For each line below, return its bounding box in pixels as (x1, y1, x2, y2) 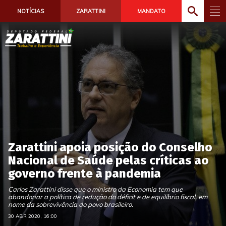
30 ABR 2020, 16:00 (8, 213, 57, 219)
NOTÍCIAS (17, 8, 44, 15)
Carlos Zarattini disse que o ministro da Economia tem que (8, 185, 183, 193)
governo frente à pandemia (8, 166, 161, 181)
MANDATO (137, 8, 165, 15)
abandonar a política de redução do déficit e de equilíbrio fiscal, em (8, 193, 207, 201)
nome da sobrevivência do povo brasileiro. (8, 200, 133, 208)
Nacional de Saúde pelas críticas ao (8, 153, 209, 167)
